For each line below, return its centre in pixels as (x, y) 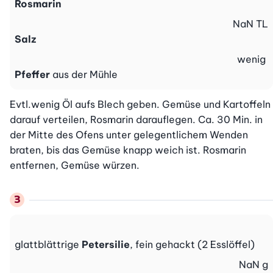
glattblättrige (48, 245)
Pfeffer (32, 75)
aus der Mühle (85, 75)
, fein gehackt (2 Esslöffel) (192, 245)
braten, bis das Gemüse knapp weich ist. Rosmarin (128, 150)
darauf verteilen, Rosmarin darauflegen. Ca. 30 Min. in (136, 120)
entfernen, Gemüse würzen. (75, 165)
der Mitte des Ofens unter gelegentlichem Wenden (129, 135)
